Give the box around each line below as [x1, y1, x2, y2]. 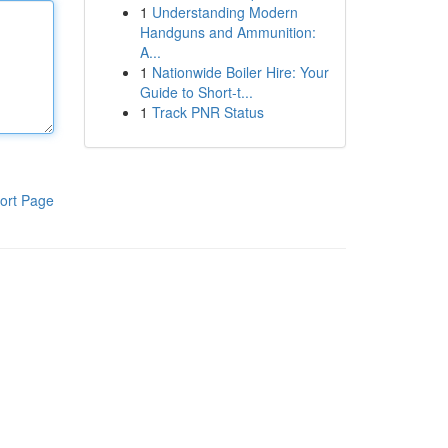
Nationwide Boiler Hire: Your [151, 62, 329, 82]
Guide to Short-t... [139, 82, 253, 102]
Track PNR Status [151, 102, 264, 122]
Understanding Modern [151, 2, 298, 22]
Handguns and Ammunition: [139, 22, 316, 42]
